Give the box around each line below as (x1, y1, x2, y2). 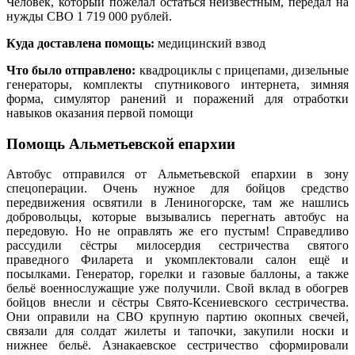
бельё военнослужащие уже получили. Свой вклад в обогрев (6, 281, 349, 296)
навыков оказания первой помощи (6, 105, 193, 120)
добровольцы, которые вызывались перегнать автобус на (6, 210, 349, 224)
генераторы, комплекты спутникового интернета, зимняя (6, 77, 349, 91)
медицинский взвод (155, 36, 265, 50)
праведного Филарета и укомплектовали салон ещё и (6, 253, 349, 267)
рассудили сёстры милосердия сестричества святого (6, 239, 349, 253)
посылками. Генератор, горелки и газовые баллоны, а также (6, 267, 349, 281)
